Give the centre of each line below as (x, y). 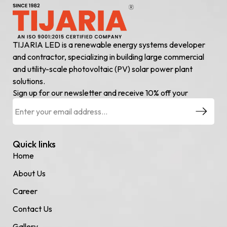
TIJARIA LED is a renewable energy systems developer (109, 45)
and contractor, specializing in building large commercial (108, 57)
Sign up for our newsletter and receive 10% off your (100, 93)
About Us (29, 174)
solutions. (29, 81)
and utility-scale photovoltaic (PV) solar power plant (103, 69)
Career (25, 191)
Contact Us (32, 209)
